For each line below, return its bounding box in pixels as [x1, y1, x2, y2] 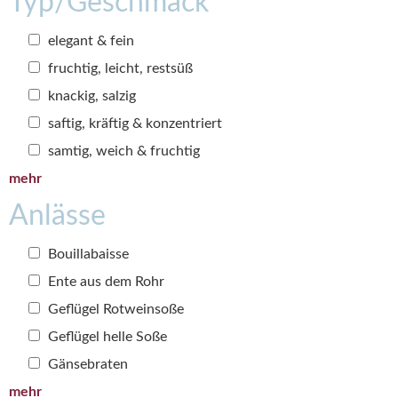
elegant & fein [44, 34, 134, 48]
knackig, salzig [44, 89, 136, 103]
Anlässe [9, 202, 106, 230]
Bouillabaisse [44, 247, 129, 261]
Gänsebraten [44, 357, 128, 371]
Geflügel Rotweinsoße [44, 302, 184, 316]
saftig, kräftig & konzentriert [44, 116, 222, 131]
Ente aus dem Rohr [44, 275, 164, 289]
